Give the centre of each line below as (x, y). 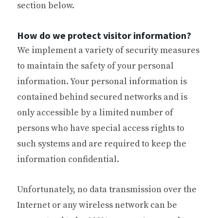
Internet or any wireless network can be (97, 205)
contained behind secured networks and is (102, 97)
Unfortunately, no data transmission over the (107, 189)
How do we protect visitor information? (104, 35)
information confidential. (68, 159)
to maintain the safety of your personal (95, 66)
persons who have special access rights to (101, 128)
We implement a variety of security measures (108, 50)
